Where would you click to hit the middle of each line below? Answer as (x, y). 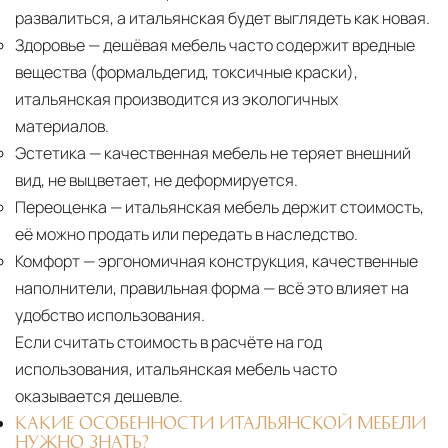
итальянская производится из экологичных (176, 98)
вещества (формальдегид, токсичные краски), (186, 71)
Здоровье (50, 44)
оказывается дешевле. (99, 395)
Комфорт (47, 260)
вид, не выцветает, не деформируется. (156, 179)
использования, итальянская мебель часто (176, 368)
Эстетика (50, 152)
